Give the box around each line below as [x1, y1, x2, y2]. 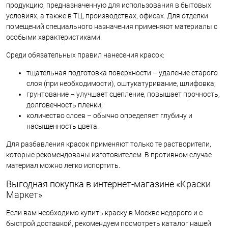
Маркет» [6, 189, 42, 200]
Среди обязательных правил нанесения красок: [6, 50, 164, 59]
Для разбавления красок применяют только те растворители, [6, 139, 211, 148]
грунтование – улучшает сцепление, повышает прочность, [26, 90, 220, 98]
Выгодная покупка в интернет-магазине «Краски [6, 178, 211, 189]
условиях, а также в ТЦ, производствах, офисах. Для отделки [6, 11, 208, 20]
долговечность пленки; [26, 100, 103, 109]
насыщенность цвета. [26, 122, 99, 130]
